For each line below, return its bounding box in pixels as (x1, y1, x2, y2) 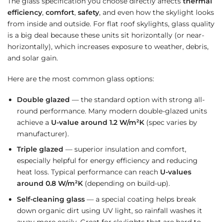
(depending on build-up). (82, 179, 170, 188)
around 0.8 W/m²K (16, 179, 83, 188)
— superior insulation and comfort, (63, 145, 186, 154)
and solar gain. (7, 54, 58, 63)
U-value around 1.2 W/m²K (51, 117, 144, 127)
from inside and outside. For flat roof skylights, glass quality (7, 19, 215, 29)
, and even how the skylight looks (99, 8, 214, 17)
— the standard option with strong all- (69, 95, 205, 104)
